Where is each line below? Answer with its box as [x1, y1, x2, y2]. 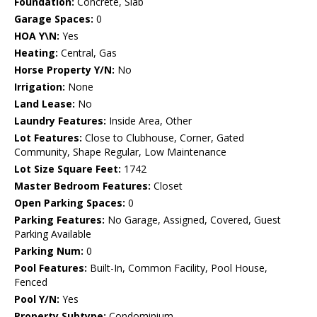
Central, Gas [58, 46, 117, 60]
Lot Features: [14, 131, 82, 145]
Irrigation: [14, 80, 65, 94]
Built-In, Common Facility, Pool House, [87, 261, 267, 275]
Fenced [14, 275, 47, 289]
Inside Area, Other [106, 114, 192, 128]
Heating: [14, 46, 58, 60]
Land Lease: [14, 97, 75, 111]
